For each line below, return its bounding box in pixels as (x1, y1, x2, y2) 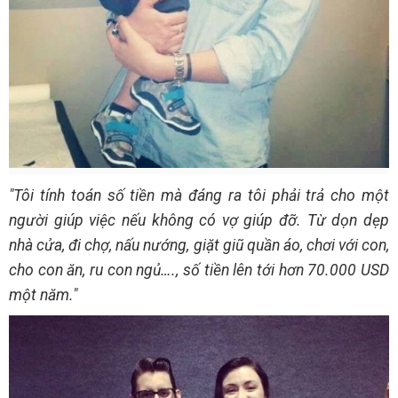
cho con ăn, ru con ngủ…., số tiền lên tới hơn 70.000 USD (9, 260, 389, 279)
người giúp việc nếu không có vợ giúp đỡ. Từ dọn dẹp (9, 211, 389, 229)
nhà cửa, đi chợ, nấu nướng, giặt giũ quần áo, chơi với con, (9, 235, 389, 254)
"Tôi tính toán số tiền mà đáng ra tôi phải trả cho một (9, 186, 389, 204)
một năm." (9, 285, 77, 304)
